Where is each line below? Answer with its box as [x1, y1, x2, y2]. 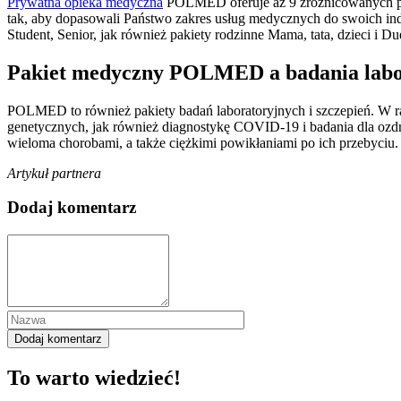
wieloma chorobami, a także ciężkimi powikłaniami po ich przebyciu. [7, 134, 398, 150]
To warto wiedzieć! [7, 366, 181, 390]
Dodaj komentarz [7, 198, 136, 218]
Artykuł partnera [7, 165, 101, 181]
